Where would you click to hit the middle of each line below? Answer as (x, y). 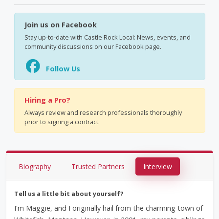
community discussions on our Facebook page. (93, 46)
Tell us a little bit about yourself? (69, 194)
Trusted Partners (98, 166)
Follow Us (62, 69)
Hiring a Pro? (47, 100)
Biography (34, 166)
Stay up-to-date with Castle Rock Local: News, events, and (107, 37)
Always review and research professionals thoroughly (103, 112)
